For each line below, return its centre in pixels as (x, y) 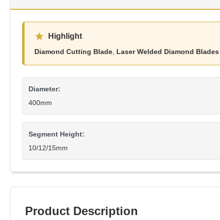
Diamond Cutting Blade (73, 52)
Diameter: (44, 89)
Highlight (65, 36)
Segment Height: (56, 134)
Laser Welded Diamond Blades (168, 52)
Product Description (82, 211)
